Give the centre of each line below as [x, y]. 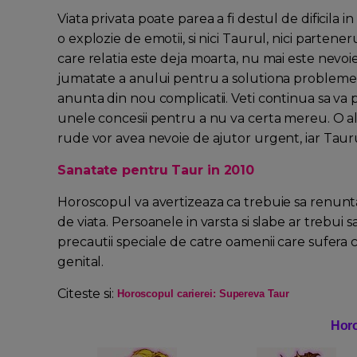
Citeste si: [87, 294]
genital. [81, 262]
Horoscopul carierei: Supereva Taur [203, 294]
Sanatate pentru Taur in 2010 [156, 171]
